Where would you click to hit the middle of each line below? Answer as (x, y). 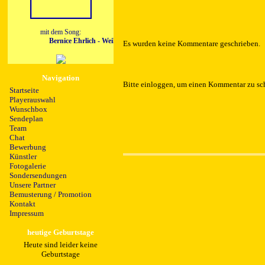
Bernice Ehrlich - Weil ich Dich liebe (99, 41)
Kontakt (22, 204)
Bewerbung (28, 147)
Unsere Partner (33, 185)
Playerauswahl (33, 100)
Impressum (27, 214)
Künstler (23, 157)
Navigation (61, 78)
